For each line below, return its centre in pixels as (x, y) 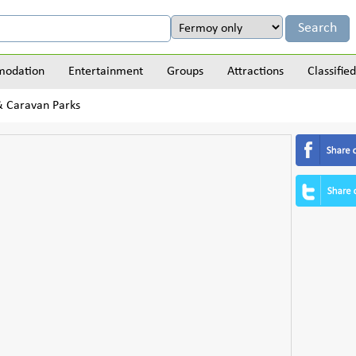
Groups (185, 72)
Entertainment (106, 72)
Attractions (255, 72)
